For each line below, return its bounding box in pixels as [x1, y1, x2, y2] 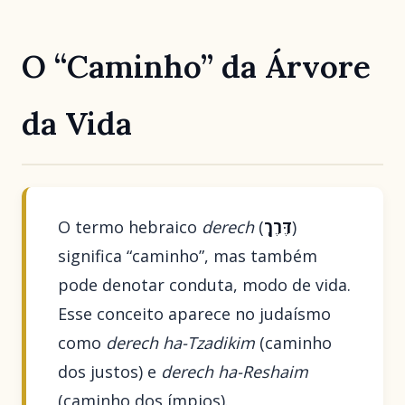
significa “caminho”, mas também [58, 245, 318, 268]
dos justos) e [58, 361, 162, 383]
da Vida [22, 102, 132, 144]
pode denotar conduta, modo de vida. [58, 274, 352, 297]
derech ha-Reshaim [161, 361, 309, 383]
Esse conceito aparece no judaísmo [58, 303, 332, 325]
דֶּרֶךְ [264, 216, 293, 239]
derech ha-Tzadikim [106, 332, 256, 354]
